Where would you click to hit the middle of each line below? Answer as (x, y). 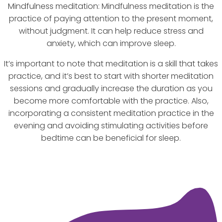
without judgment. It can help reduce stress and (111, 31)
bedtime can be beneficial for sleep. (111, 138)
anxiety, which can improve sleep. (111, 44)
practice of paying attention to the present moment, (111, 19)
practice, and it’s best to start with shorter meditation (111, 76)
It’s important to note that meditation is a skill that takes (111, 64)
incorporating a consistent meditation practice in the (111, 113)
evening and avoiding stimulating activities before (111, 126)
